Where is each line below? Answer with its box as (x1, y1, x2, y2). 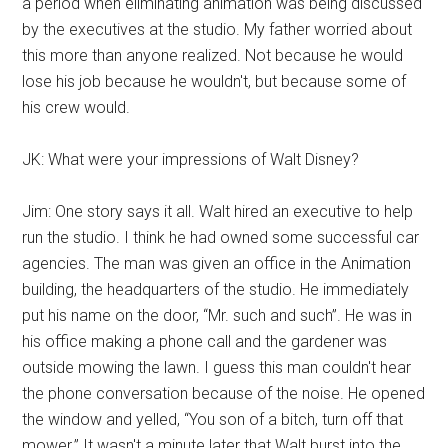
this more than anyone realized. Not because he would (22, 46, 404, 65)
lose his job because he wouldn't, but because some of (22, 72, 407, 91)
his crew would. (22, 98, 131, 117)
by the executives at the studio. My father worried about (22, 20, 413, 39)
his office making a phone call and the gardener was (22, 332, 388, 351)
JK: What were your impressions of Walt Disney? (22, 150, 360, 169)
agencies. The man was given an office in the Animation (22, 254, 412, 273)
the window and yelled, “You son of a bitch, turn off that (22, 410, 404, 429)
